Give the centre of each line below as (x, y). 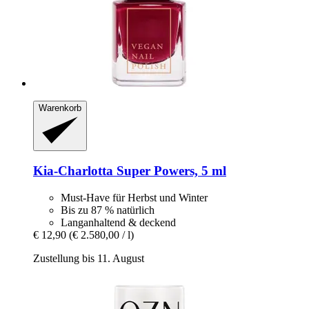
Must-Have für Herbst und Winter (134, 197)
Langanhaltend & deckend (118, 222)
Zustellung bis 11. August (89, 258)
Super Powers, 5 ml (170, 171)
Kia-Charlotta (73, 171)
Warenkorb (60, 108)
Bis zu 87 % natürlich (108, 210)
